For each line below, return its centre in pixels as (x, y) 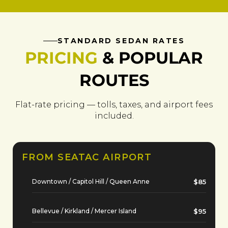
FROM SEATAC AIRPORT (87, 158)
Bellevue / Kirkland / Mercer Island (84, 211)
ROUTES (114, 80)
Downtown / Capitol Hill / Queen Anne (91, 182)
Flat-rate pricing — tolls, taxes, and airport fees (114, 105)
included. (114, 116)
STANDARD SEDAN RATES (121, 41)
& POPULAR (150, 58)
